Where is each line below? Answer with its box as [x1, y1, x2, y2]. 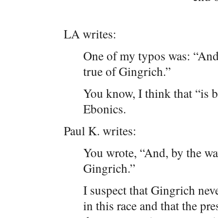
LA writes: [64, 25, 116, 42]
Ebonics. [83, 100, 126, 117]
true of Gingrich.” [83, 63, 171, 79]
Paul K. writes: [64, 122, 136, 139]
